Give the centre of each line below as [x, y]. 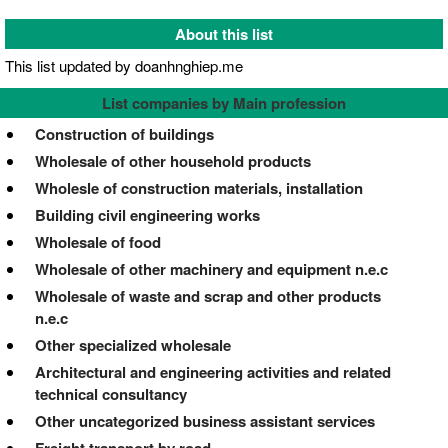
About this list [224, 33]
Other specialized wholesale [133, 344]
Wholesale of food [98, 241]
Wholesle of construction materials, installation [199, 187]
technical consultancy [111, 393]
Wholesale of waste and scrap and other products [208, 295]
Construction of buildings [124, 133]
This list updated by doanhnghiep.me [124, 65]
